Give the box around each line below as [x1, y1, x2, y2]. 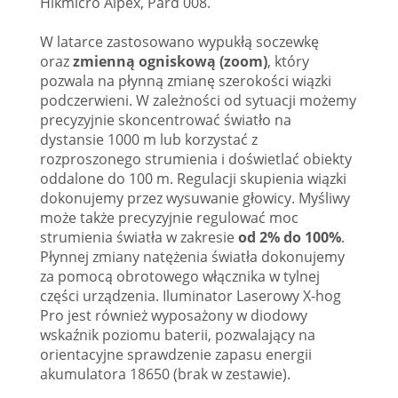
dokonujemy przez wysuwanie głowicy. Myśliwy [40, 187, 350, 208]
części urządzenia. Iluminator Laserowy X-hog [40, 285, 341, 306]
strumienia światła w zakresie [40, 227, 238, 247]
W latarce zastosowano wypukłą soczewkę [40, 31, 319, 52]
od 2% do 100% [238, 227, 341, 247]
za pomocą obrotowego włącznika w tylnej [40, 266, 320, 286]
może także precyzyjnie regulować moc [40, 207, 298, 227]
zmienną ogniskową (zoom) [73, 51, 267, 71]
